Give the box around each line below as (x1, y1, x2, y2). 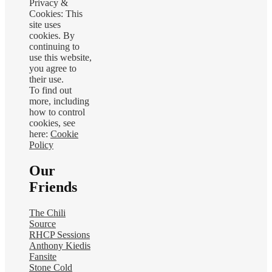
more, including (29, 95, 89, 106)
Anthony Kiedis (29, 240, 90, 251)
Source (29, 218, 56, 229)
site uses (29, 19, 61, 30)
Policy (29, 139, 53, 150)
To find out (29, 84, 72, 95)
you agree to (29, 63, 76, 73)
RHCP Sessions (29, 229, 90, 240)
